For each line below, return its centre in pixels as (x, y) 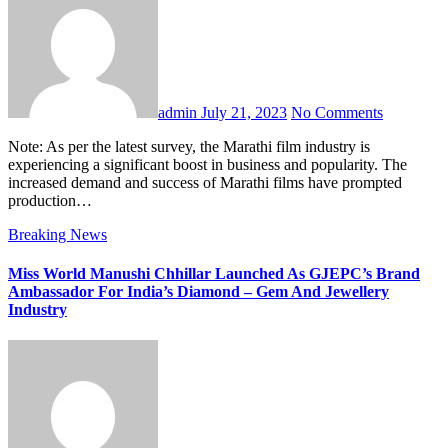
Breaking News (57, 234)
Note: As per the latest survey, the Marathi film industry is (14, 146)
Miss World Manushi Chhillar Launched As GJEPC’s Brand (214, 274)
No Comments (337, 112)
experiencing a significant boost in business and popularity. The (207, 164)
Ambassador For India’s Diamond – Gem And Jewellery (198, 292)
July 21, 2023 (244, 112)
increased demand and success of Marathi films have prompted (205, 182)
